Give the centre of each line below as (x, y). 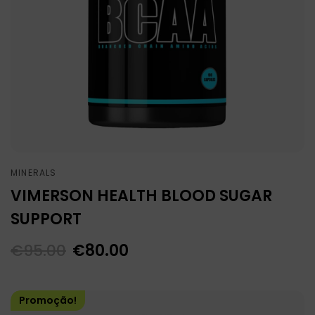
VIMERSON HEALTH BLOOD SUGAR (141, 196)
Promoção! (48, 301)
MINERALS (34, 173)
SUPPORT (46, 219)
